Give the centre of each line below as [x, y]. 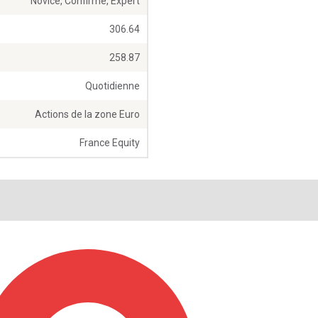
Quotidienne [113, 86]
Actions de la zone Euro [87, 115]
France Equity [110, 143]
